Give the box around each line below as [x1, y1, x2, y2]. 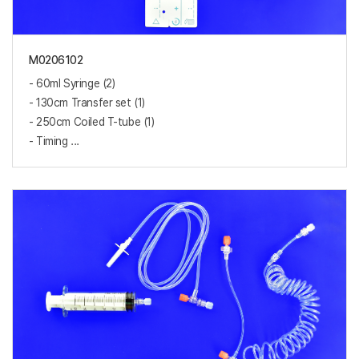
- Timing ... [29, 134, 79, 147]
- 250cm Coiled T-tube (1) [29, 115, 155, 128]
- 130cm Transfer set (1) [29, 95, 145, 109]
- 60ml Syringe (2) [29, 76, 115, 90]
